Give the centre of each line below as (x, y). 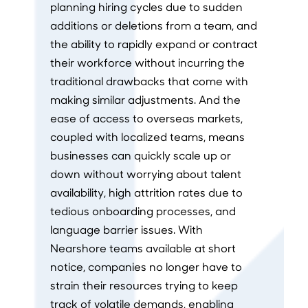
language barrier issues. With (126, 230)
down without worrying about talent (145, 174)
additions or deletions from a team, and (153, 25)
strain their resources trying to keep (144, 285)
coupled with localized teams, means (147, 137)
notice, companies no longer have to (146, 267)
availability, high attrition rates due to (146, 192)
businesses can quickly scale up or (140, 155)
